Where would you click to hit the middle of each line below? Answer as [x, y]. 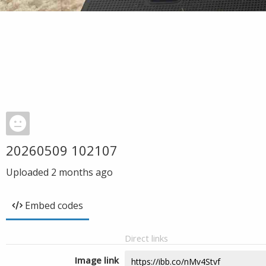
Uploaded [28, 172]
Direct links [146, 238]
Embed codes [54, 205]
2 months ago [82, 172]
